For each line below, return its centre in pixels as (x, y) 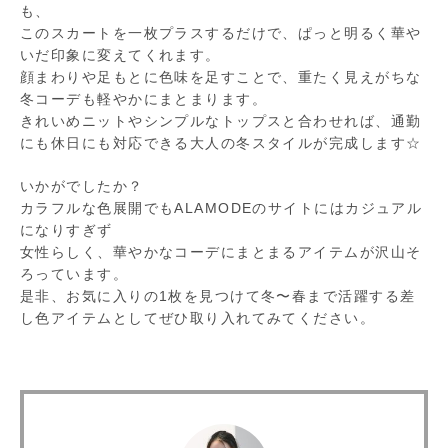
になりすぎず (66, 230)
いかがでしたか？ (82, 186)
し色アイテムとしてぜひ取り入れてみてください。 (198, 318)
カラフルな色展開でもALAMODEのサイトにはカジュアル (221, 208)
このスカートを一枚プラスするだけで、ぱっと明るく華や (221, 33)
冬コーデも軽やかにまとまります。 (144, 99)
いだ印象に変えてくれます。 (120, 55)
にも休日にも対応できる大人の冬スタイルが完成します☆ (221, 143)
